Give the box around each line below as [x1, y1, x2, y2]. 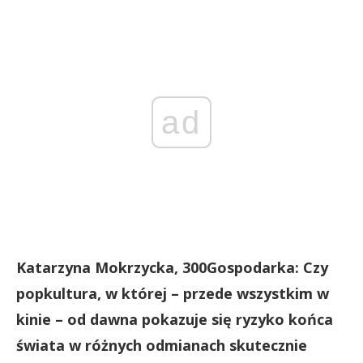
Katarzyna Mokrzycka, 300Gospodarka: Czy [16, 257, 328, 277]
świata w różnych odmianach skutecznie [16, 335, 307, 355]
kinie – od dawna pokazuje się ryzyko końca [16, 309, 333, 329]
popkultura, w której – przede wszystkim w [16, 283, 329, 303]
